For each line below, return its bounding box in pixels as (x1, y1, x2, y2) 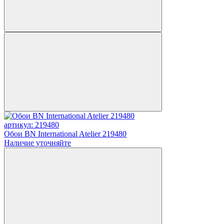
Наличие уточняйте (4, 138, 71, 147)
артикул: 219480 (4, 120, 59, 129)
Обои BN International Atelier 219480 (4, 129, 126, 138)
